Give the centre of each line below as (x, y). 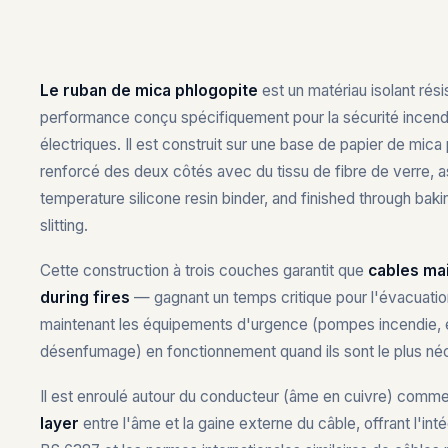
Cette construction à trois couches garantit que (204, 270)
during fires (85, 297)
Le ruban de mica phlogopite (149, 90)
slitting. (64, 225)
